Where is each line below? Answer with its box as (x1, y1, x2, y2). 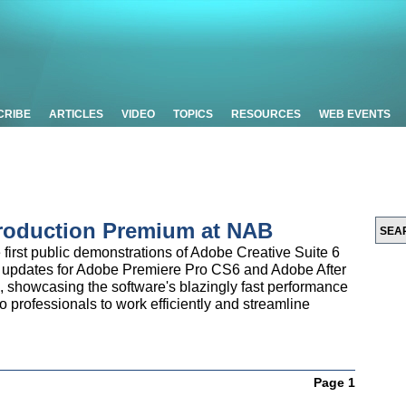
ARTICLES (49, 108, 103, 121)
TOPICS (173, 108, 213, 121)
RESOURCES (231, 108, 301, 121)
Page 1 (314, 375, 355, 390)
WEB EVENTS (319, 108, 391, 121)
